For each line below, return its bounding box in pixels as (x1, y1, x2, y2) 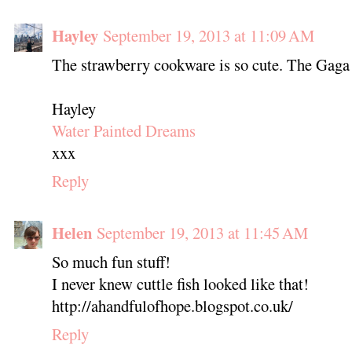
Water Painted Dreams (51, 119, 196, 142)
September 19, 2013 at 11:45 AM (96, 222, 308, 244)
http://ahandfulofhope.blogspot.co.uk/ (51, 295, 293, 317)
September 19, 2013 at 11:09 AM (102, 24, 314, 47)
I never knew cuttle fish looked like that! (51, 273, 309, 295)
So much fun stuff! (51, 251, 170, 273)
